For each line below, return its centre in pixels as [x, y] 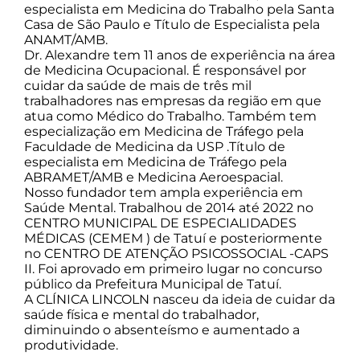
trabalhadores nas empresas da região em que [173, 100]
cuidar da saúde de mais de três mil [138, 85]
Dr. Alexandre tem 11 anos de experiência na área [180, 55]
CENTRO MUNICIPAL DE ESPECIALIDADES [160, 223]
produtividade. [71, 345]
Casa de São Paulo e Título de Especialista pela [172, 24]
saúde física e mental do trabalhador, [141, 314]
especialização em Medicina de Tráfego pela [164, 131]
